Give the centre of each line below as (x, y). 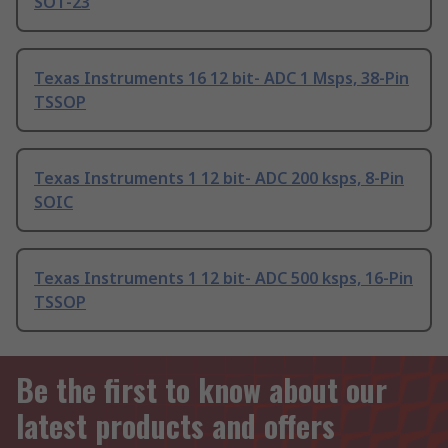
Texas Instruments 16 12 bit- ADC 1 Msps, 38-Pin (221, 78)
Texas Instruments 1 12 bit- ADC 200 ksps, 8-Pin (219, 178)
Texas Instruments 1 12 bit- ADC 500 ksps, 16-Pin (223, 278)
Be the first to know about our (201, 390)
